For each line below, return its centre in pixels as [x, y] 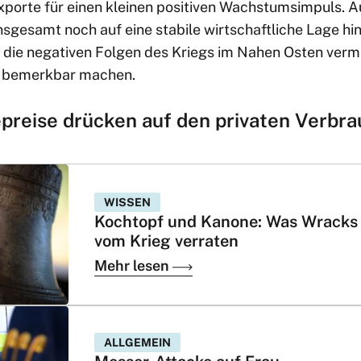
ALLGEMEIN [137, 343]
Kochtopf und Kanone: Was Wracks [226, 221]
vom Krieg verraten [166, 241]
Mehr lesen [133, 265]
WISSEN [127, 202]
